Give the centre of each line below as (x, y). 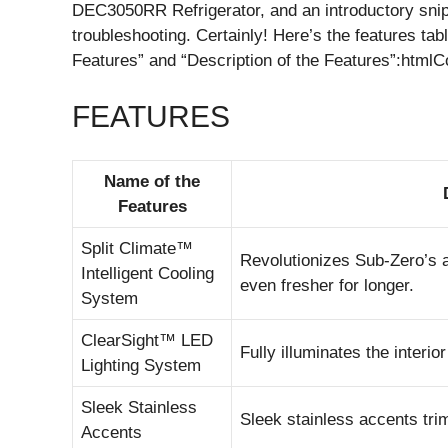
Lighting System (141, 365)
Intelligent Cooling (147, 273)
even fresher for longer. (327, 285)
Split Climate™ (137, 248)
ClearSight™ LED (147, 340)
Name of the (152, 181)
